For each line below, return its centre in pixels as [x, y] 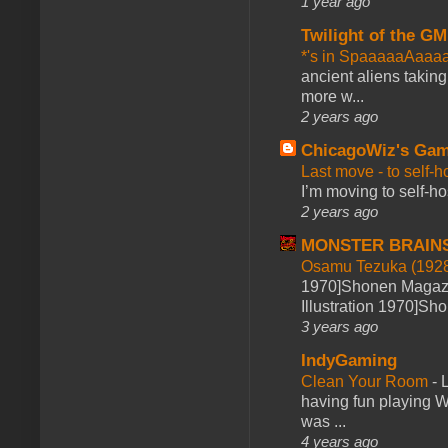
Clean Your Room [366, 381]
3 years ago [339, 326]
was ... [323, 421]
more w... [332, 96]
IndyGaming [349, 360]
